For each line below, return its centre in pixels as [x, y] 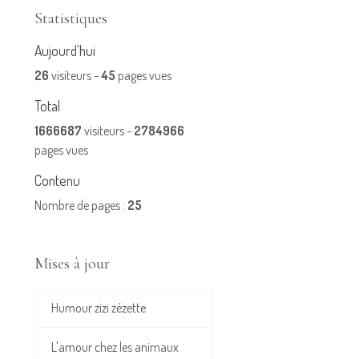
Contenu [57, 181]
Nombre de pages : [81, 206]
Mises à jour [72, 264]
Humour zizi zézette [99, 308]
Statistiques [71, 19]
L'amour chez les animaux [115, 347]
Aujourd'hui [65, 51]
